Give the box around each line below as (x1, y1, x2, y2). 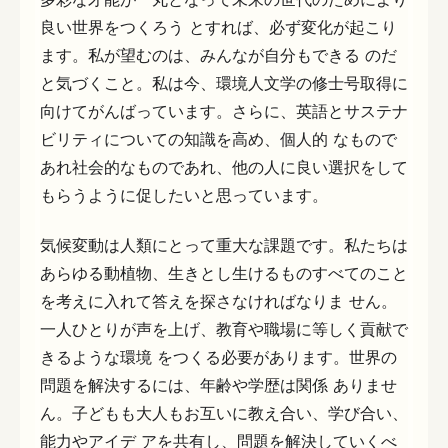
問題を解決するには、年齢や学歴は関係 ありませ (40, 374, 397, 395)
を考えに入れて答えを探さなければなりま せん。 (40, 290, 397, 311)
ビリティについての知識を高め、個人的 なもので (40, 129, 397, 150)
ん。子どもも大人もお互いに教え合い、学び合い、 (40, 402, 408, 423)
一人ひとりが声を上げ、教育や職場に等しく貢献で (40, 318, 408, 339)
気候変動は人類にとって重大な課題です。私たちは (40, 234, 408, 255)
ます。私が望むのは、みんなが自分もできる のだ (40, 45, 397, 66)
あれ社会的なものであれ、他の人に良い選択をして (40, 157, 408, 178)
